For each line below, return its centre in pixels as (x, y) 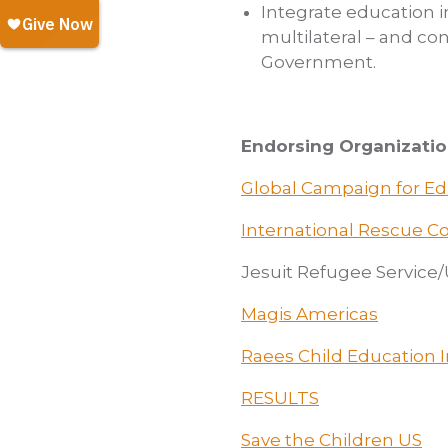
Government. (319, 61)
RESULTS (280, 397)
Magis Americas (309, 313)
